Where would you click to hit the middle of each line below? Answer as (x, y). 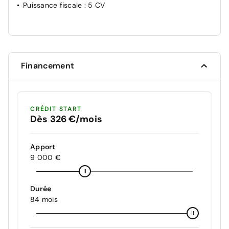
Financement (48, 66)
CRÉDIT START (56, 109)
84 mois (44, 199)
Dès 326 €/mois (66, 119)
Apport (43, 147)
